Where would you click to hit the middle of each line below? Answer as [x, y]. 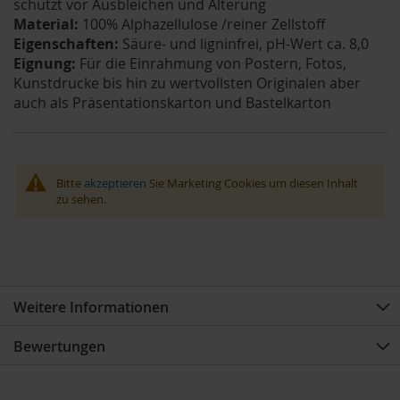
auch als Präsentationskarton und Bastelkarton [172, 103]
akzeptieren [115, 183]
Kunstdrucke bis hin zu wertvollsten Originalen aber [187, 83]
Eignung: [45, 64]
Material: [46, 25]
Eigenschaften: [66, 44]
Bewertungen [59, 347]
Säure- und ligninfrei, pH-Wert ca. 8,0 [244, 44]
